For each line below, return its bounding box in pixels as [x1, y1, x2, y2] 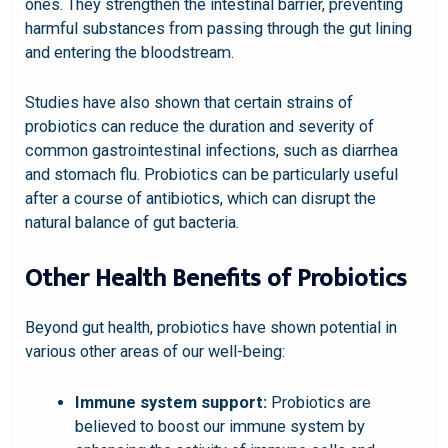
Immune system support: [74, 392, 267, 412]
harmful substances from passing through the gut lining [25, 18, 413, 38]
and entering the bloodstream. [25, 42, 235, 62]
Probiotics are [266, 392, 371, 412]
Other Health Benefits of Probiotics [25, 258, 408, 300]
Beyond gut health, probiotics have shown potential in [25, 318, 398, 338]
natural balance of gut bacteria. [25, 213, 240, 233]
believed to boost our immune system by [74, 416, 365, 436]
